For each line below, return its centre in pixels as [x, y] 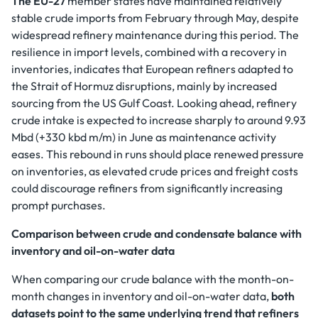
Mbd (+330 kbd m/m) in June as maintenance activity [144, 137]
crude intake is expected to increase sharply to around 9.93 [159, 120]
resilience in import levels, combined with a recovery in [149, 52]
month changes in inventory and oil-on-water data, [141, 296]
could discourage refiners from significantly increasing [147, 188]
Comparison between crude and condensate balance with [157, 234]
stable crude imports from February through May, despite [155, 18]
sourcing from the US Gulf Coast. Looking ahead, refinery [154, 103]
